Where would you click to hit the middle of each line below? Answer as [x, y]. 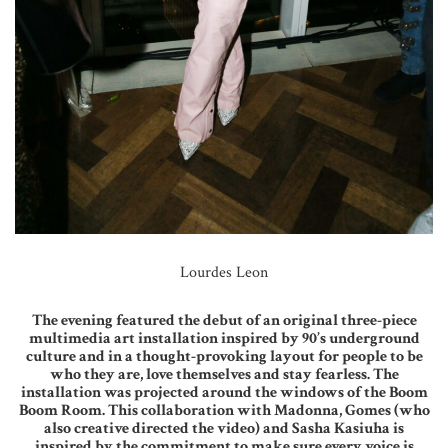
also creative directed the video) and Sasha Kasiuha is [224, 429]
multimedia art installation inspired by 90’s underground [224, 339]
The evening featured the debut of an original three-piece [224, 321]
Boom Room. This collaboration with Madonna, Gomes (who [224, 411]
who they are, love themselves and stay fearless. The [224, 375]
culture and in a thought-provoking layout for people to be [224, 357]
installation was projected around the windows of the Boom [224, 393]
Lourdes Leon [224, 273]
